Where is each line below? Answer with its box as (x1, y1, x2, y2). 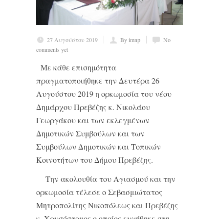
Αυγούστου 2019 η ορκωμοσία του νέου (36, 88, 172, 99)
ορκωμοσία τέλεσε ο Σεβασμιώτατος (36, 187, 162, 197)
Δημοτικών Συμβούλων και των (36, 128, 145, 138)
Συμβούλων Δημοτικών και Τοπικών (36, 141, 161, 152)
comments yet (36, 45, 68, 53)
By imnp (120, 36, 140, 44)
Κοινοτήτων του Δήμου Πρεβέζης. (36, 154, 153, 165)
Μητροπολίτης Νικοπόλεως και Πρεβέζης (36, 200, 178, 210)
